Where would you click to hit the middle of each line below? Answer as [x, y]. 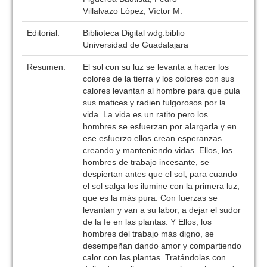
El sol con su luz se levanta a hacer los [156, 67]
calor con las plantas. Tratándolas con [155, 257]
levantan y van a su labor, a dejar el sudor [162, 210]
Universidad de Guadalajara [136, 45]
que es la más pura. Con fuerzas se [150, 198]
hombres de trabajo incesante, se [146, 162]
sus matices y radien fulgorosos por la [155, 103]
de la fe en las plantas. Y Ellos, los [148, 222]
